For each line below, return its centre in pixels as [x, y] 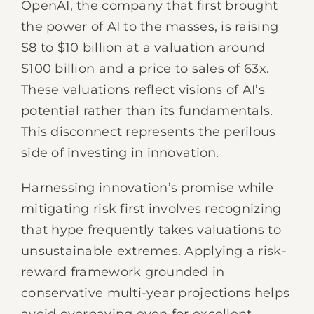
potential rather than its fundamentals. [147, 111]
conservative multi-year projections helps [156, 293]
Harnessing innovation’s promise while [147, 188]
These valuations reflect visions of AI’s [143, 90]
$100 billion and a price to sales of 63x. [145, 69]
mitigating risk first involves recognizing [151, 209]
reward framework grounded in [123, 272]
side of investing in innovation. [120, 153]
